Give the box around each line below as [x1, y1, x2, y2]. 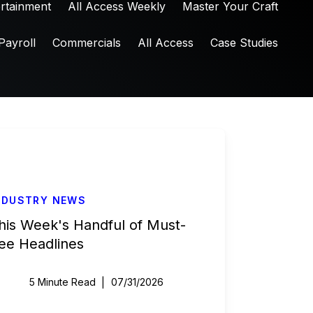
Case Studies [210, 36, 278, 50]
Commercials [52, 36, 121, 50]
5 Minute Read [29, 276, 96, 288]
